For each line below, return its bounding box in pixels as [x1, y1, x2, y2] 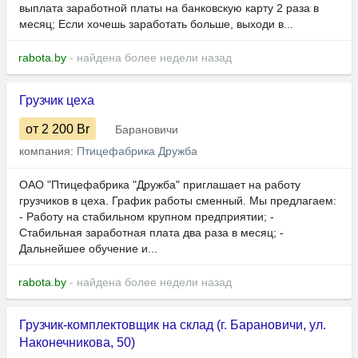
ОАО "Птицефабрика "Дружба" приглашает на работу [19, 178, 300, 192]
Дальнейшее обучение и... [19, 242, 157, 256]
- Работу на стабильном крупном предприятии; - [19, 210, 274, 224]
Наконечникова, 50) [19, 336, 135, 350]
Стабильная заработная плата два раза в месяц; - [19, 226, 284, 240]
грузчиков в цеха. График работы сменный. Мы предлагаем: [19, 194, 336, 208]
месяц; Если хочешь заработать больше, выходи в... [19, 18, 293, 31]
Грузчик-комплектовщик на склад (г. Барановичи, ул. [19, 318, 326, 332]
